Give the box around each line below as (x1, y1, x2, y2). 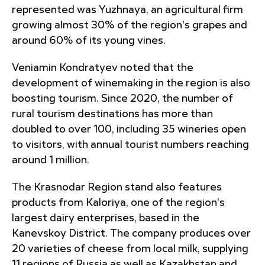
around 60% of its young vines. (12, 35, 166, 46)
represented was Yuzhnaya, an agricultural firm (12, 5, 243, 15)
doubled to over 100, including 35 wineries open (12, 124, 246, 135)
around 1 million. (12, 155, 89, 166)
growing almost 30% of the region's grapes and (12, 20, 247, 31)
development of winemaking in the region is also (12, 78, 250, 89)
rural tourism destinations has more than (12, 109, 213, 119)
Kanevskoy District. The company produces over (12, 228, 251, 239)
